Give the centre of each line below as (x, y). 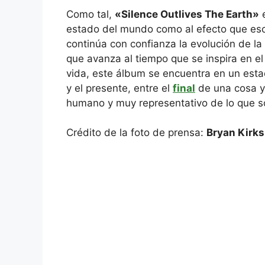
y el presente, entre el (119, 88)
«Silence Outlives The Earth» (187, 14)
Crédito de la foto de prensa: (136, 133)
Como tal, (91, 14)
